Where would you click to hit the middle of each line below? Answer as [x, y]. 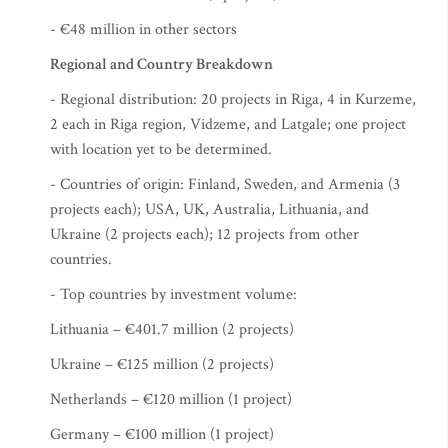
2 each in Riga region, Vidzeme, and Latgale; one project [228, 124]
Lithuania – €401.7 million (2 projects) [172, 329]
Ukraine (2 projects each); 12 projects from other [204, 234]
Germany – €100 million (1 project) [162, 434]
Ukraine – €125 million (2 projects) [162, 364]
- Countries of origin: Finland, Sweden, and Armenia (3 [225, 184]
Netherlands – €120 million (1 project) [171, 399]
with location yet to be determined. [161, 149]
